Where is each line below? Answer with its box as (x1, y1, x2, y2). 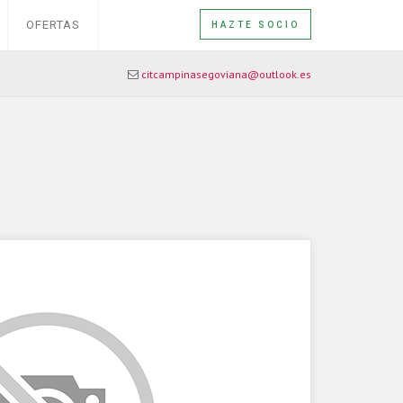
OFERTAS (26, 18, 80, 31)
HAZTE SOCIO (211, 19, 300, 30)
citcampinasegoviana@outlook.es (141, 67, 311, 81)
